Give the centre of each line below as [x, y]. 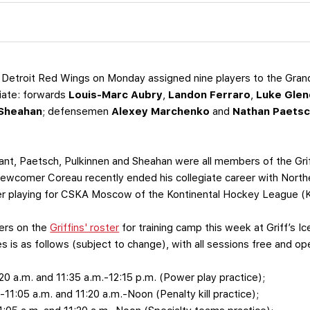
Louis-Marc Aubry [116, 95]
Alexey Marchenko [161, 112]
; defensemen [77, 112]
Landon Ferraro [208, 95]
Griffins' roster [85, 228]
